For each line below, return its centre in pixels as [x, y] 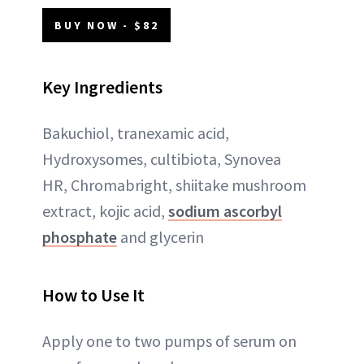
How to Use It [93, 295]
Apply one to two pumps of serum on [169, 340]
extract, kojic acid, [105, 210]
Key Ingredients [102, 87]
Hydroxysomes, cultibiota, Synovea [162, 158]
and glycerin [160, 236]
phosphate [80, 236]
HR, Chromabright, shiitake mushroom [174, 184]
